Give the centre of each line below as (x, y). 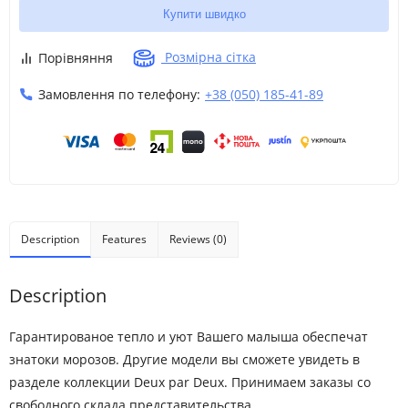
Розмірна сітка (209, 56)
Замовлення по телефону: (119, 94)
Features (124, 239)
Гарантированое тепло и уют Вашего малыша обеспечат (189, 337)
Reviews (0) (198, 239)
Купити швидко (204, 14)
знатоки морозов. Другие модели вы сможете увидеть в (184, 359)
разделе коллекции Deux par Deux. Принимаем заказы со (190, 382)
